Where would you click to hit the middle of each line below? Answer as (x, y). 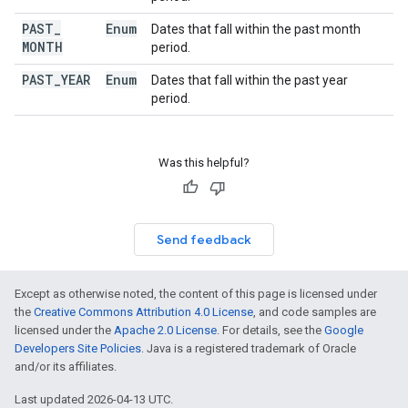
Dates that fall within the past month (256, 29)
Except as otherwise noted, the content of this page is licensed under (196, 294)
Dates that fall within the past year (250, 80)
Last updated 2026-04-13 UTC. (94, 399)
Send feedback (204, 240)
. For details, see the (270, 330)
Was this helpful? (204, 163)
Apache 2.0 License (165, 330)
